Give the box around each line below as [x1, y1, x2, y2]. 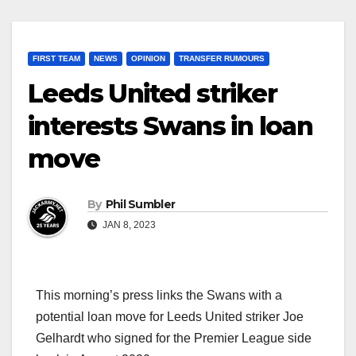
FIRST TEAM [33, 54, 80, 64]
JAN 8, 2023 [100, 219, 156, 231]
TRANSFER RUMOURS [179, 54, 265, 64]
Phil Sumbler [105, 197, 176, 212]
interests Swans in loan [28, 110, 313, 142]
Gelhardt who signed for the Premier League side [36, 331, 311, 346]
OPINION [131, 54, 165, 64]
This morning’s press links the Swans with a [36, 288, 282, 303]
